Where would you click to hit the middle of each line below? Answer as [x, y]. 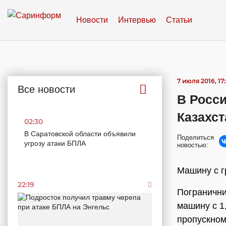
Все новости [46, 89]
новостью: [193, 145]
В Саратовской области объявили [80, 134]
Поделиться [195, 137]
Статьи [179, 20]
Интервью [137, 20]
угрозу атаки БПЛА [55, 143]
